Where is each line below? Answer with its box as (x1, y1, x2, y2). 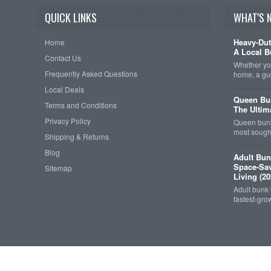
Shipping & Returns (44, 131, 109, 142)
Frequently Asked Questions (44, 68, 137, 79)
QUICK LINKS (44, 10, 97, 25)
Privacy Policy (44, 116, 91, 126)
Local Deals (44, 84, 84, 95)
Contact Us (44, 53, 81, 64)
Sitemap (44, 163, 72, 174)
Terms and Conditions (44, 100, 117, 111)
